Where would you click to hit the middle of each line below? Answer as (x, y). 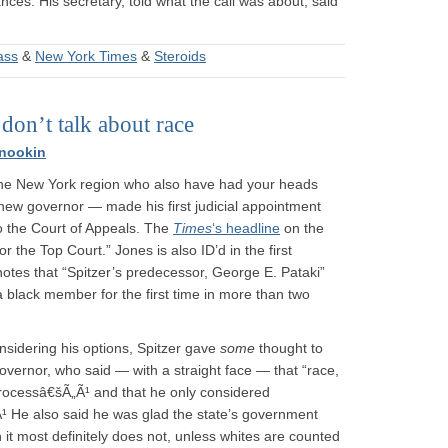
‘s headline (246, 228)
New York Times (86, 56)
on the (302, 228)
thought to (289, 348)
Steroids (180, 56)
